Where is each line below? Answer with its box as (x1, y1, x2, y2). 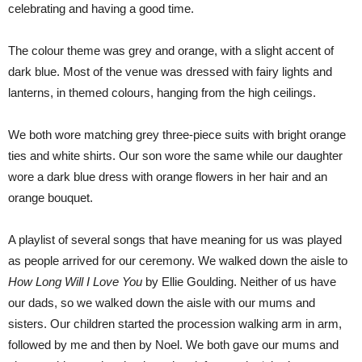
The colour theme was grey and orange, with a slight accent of (8, 44, 334, 57)
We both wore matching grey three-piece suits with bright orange (8, 128, 346, 141)
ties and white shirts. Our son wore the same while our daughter (8, 149, 343, 162)
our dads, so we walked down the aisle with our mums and (8, 296, 315, 309)
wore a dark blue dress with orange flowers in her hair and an (8, 170, 327, 183)
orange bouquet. (8, 191, 93, 204)
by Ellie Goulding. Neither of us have (142, 275, 336, 288)
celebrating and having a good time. (8, 2, 194, 15)
